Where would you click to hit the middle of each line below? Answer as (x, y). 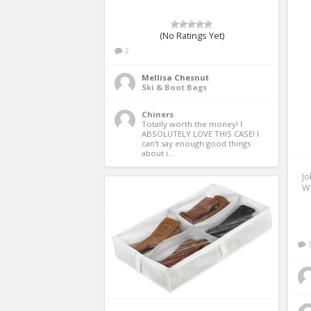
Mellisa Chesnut (175, 77)
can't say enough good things (196, 143)
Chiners (158, 114)
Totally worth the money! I (192, 124)
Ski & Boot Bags (174, 87)
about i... (158, 153)
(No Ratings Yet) (192, 35)
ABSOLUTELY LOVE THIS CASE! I (200, 133)
